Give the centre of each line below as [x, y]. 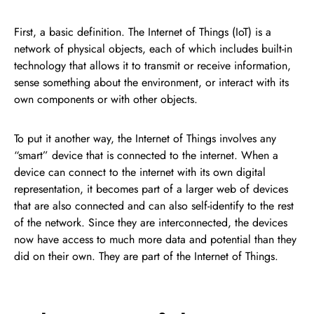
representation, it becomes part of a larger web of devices [151, 189]
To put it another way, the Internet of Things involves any [145, 138]
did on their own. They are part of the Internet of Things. [146, 256]
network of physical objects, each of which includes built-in [153, 49]
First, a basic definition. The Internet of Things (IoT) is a [143, 32]
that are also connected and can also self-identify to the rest [154, 206]
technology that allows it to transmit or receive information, [152, 66]
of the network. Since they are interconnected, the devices [151, 223]
